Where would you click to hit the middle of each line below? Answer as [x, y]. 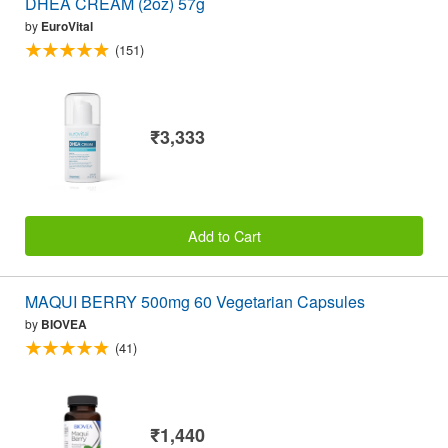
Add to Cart [224, 236]
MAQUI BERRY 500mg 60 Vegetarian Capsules [195, 302]
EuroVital [67, 26]
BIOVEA [64, 324]
